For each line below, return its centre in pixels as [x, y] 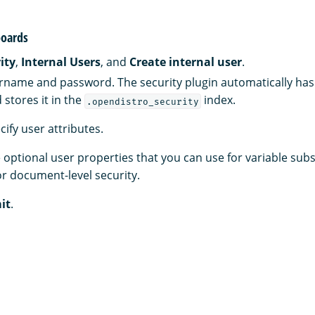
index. [218, 100]
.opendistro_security [142, 101]
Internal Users [61, 62]
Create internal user [186, 62]
